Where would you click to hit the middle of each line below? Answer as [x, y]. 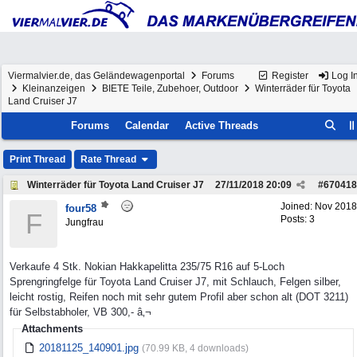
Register [289, 76]
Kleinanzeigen [54, 88]
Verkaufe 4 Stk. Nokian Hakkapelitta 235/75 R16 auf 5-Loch [147, 267]
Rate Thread [110, 159]
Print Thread [37, 159]
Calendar [147, 126]
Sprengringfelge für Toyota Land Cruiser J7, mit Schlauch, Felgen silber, [175, 282]
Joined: [298, 206]
